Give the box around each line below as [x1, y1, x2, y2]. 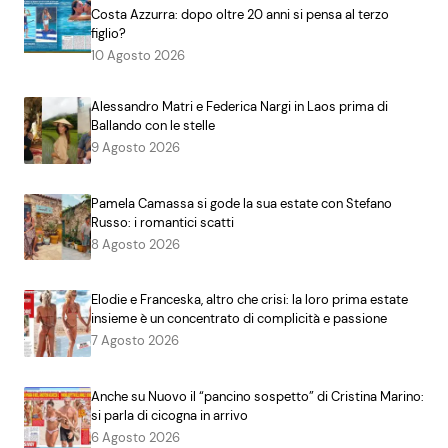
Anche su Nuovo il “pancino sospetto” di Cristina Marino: [90, 387, 424, 405]
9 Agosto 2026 [90, 138, 180, 156]
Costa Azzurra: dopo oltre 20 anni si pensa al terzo [90, 5, 389, 23]
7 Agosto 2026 [90, 332, 179, 350]
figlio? [90, 24, 126, 42]
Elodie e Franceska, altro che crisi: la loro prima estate [90, 291, 408, 309]
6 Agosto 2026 [90, 428, 180, 446]
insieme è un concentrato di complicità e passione [90, 310, 387, 328]
